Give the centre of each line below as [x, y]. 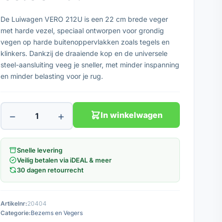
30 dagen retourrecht [50, 170]
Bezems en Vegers [57, 213]
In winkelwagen [131, 115]
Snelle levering [40, 150]
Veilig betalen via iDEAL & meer [64, 160]
